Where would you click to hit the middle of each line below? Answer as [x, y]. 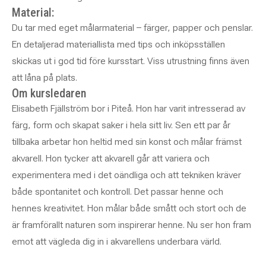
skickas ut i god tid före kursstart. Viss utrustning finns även [131, 61]
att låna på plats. [45, 77]
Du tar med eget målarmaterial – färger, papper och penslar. [132, 28]
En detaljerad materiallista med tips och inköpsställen [118, 44]
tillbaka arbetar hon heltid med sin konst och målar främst [127, 142]
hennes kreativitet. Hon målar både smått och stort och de [129, 208]
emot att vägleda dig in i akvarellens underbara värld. [117, 241]
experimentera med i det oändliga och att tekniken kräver [126, 175]
